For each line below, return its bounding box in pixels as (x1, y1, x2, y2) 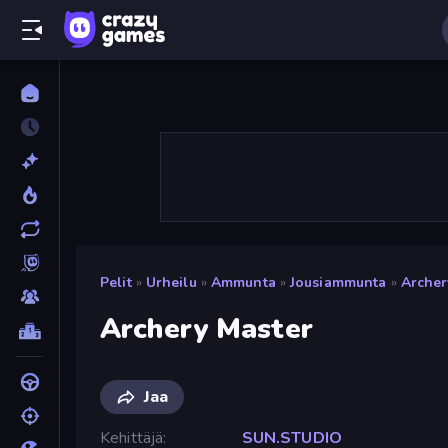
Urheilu (145, 273, 197, 292)
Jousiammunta (289, 273, 387, 292)
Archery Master (100, 309, 313, 348)
